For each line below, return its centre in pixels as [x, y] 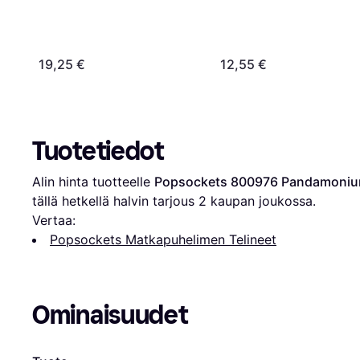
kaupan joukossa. [261, 201]
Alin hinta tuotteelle [93, 182]
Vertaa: [54, 221]
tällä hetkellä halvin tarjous [115, 201]
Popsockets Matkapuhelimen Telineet [163, 240]
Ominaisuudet [110, 315]
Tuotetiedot [98, 151]
